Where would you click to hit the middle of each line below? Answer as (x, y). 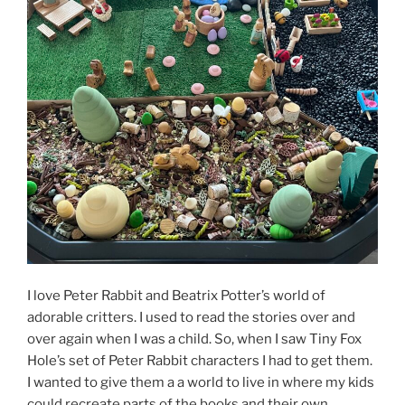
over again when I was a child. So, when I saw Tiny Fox (194, 339)
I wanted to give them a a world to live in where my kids (201, 382)
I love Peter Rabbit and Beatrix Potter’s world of (176, 295)
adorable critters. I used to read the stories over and (191, 317)
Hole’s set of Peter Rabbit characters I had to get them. (200, 360)
